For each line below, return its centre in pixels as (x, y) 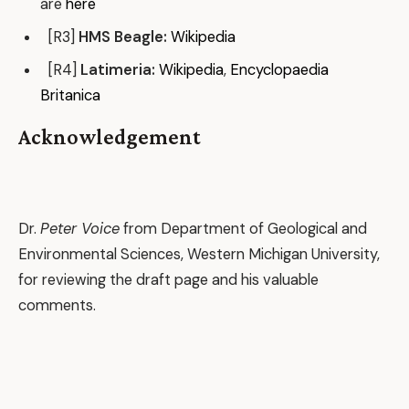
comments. (57, 305)
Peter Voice (80, 228)
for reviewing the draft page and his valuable (168, 279)
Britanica (70, 95)
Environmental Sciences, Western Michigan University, (199, 254)
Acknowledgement (110, 136)
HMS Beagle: (123, 37)
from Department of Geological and (243, 228)
